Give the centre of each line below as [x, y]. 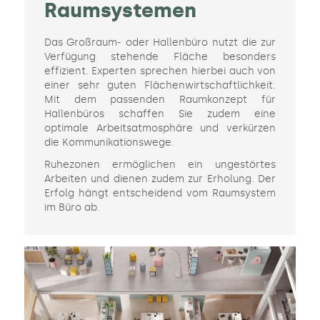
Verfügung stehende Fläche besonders [160, 57]
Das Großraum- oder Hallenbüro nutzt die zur [160, 43]
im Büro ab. [72, 208]
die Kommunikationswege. [109, 143]
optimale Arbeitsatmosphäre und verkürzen [160, 129]
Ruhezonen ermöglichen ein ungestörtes [160, 165]
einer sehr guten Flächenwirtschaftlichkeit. [160, 86]
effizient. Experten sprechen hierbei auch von [160, 71]
